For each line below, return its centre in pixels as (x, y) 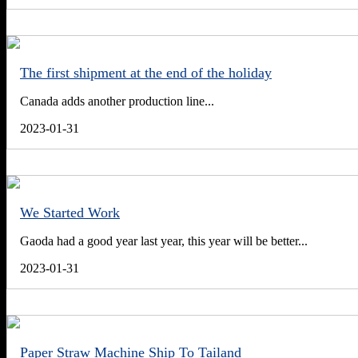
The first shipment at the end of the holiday (146, 73)
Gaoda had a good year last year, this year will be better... (164, 241)
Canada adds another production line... (117, 101)
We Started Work (70, 213)
